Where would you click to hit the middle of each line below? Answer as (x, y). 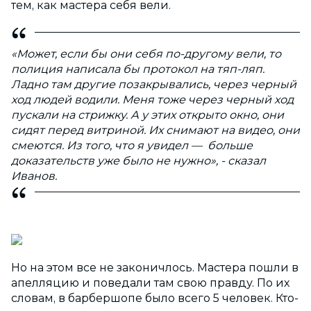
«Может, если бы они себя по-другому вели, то (146, 53)
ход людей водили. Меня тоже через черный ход (152, 99)
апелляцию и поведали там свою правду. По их (150, 283)
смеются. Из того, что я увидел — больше (132, 145)
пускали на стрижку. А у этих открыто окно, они (148, 115)
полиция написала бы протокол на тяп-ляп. (138, 69)
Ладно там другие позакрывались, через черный (154, 84)
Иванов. (34, 176)
